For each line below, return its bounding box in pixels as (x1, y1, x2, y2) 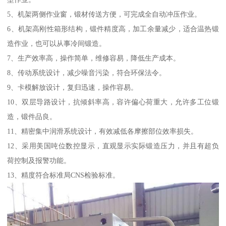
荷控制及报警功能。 (7, 156, 71, 164)
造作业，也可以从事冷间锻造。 (7, 39, 106, 47)
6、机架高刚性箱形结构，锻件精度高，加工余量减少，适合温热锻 (7, 24, 219, 33)
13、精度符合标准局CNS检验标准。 (7, 171, 120, 179)
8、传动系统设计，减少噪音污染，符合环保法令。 (7, 68, 166, 77)
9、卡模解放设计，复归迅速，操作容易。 (7, 83, 138, 91)
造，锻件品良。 (7, 112, 57, 121)
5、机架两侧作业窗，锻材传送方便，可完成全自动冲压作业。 (7, 10, 202, 18)
